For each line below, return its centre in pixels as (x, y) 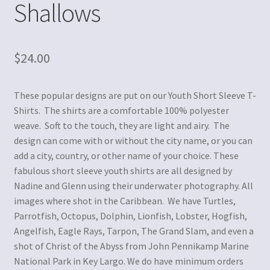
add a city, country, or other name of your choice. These (126, 156)
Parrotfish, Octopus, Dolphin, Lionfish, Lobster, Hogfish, (130, 216)
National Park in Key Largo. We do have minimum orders (128, 261)
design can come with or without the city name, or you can (133, 141)
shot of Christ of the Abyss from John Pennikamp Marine (131, 246)
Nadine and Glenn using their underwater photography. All (133, 186)
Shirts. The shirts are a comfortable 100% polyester (121, 111)
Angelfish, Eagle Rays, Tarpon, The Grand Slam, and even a (133, 231)
